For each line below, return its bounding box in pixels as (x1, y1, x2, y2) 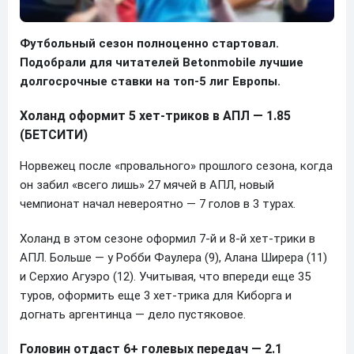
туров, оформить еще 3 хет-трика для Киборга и (20, 288, 292, 303)
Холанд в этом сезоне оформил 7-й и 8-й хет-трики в (20, 231, 315, 246)
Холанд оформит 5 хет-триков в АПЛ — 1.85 (20, 107, 291, 123)
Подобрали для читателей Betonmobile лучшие (20, 55, 303, 70)
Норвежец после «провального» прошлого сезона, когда (20, 158, 333, 173)
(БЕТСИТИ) (20, 126, 88, 142)
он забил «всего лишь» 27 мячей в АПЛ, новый (20, 177, 274, 192)
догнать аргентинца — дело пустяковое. (20, 307, 246, 322)
